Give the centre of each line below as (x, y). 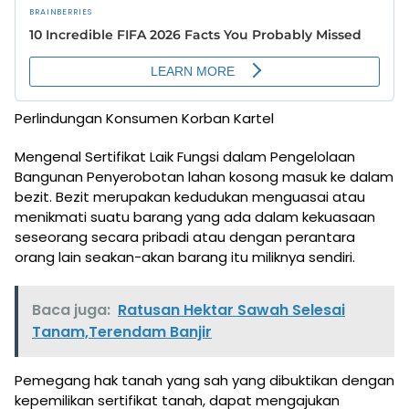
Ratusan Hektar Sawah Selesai (231, 309)
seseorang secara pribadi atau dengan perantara (185, 236)
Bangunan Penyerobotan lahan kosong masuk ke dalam (204, 176)
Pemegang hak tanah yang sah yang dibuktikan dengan (204, 380)
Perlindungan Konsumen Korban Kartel (144, 118)
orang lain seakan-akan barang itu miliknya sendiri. (185, 257)
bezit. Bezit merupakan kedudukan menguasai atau (190, 196)
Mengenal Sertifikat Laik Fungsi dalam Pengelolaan (185, 156)
